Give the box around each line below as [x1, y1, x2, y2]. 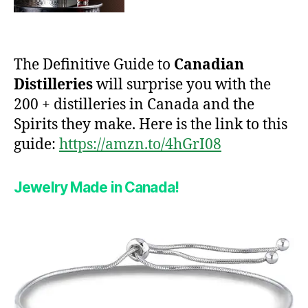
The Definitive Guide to [14, 55, 174, 74]
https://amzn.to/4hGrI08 [59, 135, 221, 154]
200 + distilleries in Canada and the [14, 95, 254, 114]
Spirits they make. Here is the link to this [14, 115, 287, 134]
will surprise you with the [93, 75, 271, 94]
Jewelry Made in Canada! [14, 178, 179, 196]
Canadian [174, 55, 244, 74]
